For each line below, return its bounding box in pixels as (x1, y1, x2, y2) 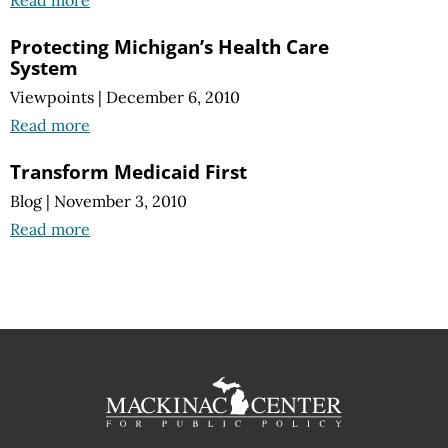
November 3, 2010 (54, 191, 187, 212)
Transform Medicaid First (10, 157, 247, 185)
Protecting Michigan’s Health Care (10, 32, 329, 60)
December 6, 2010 (106, 86, 240, 107)
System (10, 53, 78, 81)
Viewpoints (10, 86, 94, 107)
